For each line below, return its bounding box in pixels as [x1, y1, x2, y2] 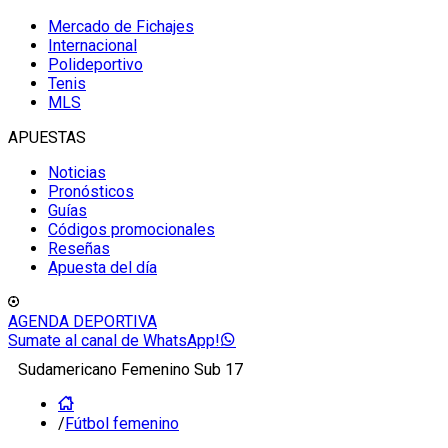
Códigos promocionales [48, 220, 215, 239]
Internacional [48, 36, 137, 55]
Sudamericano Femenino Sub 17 [18, 360, 243, 379]
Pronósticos [48, 182, 134, 201]
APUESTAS [8, 128, 86, 147]
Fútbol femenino [65, 414, 179, 433]
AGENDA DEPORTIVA [8, 312, 157, 331]
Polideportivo [48, 55, 143, 74]
